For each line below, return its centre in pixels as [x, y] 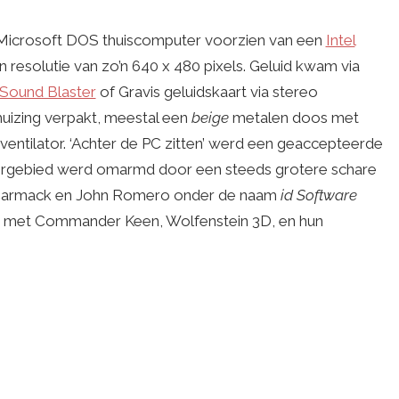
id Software [318, 195]
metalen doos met [293, 118]
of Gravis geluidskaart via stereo [207, 92]
